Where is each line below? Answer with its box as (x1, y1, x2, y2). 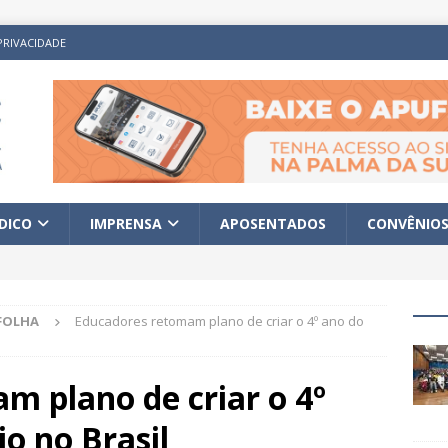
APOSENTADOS (220, 214, 326, 234)
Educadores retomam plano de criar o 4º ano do (75, 312, 364, 331)
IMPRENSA (90, 214, 162, 234)
